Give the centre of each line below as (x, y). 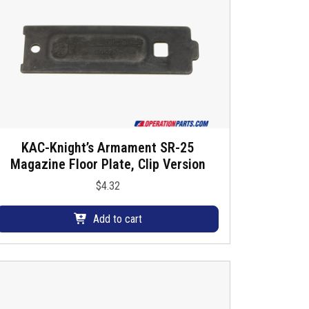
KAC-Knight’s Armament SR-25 (108, 148)
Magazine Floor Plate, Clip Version (108, 164)
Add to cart (117, 219)
